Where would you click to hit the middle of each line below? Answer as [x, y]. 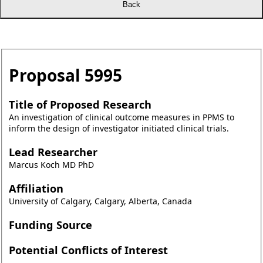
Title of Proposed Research [81, 105]
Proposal [46, 75]
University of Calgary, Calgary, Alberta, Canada [100, 201]
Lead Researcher [54, 152]
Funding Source [52, 225]
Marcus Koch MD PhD [51, 165]
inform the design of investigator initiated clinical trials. [119, 129]
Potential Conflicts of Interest [90, 250]
